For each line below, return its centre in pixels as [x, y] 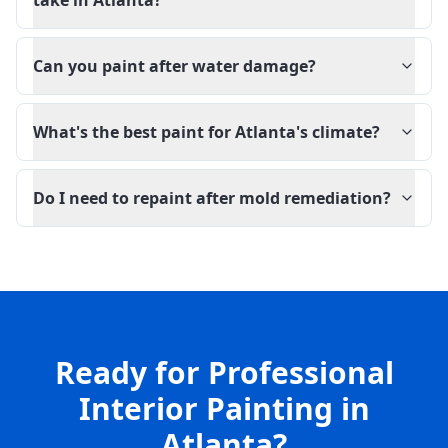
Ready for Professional [224, 372]
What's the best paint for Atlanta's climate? [206, 132]
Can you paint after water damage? [174, 66]
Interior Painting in [224, 408]
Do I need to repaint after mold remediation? [212, 198]
